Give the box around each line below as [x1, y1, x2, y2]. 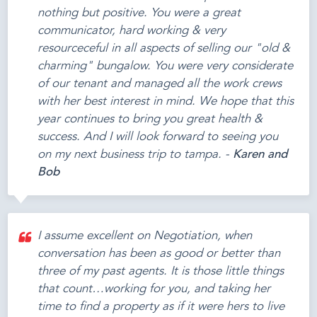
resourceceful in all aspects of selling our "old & [38, 42, 291, 54]
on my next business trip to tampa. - [38, 148, 234, 161]
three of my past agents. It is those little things [38, 265, 284, 278]
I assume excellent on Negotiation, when [38, 230, 253, 243]
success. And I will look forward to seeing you [38, 130, 279, 143]
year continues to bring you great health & [38, 113, 263, 125]
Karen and [233, 148, 288, 161]
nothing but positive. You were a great [38, 6, 241, 19]
